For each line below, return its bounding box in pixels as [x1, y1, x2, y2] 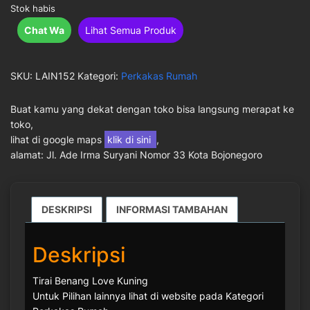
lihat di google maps [10, 134, 104, 145]
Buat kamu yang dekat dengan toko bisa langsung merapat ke [10, 103, 294, 115]
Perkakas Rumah [121, 70, 197, 82]
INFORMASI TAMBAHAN [116, 203, 228, 215]
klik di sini [107, 134, 154, 145]
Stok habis [10, 3, 55, 14]
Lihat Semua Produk [85, 24, 176, 36]
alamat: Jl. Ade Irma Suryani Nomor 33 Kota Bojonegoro [10, 149, 262, 161]
